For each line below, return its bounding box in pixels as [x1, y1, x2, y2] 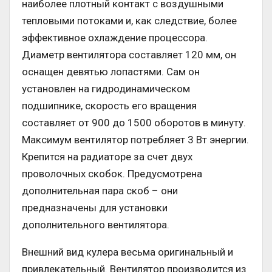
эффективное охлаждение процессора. [22, 32, 208, 44]
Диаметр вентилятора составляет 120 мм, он [22, 49, 236, 61]
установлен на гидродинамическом [22, 83, 190, 95]
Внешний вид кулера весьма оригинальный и [22, 246, 233, 259]
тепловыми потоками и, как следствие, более [22, 15, 237, 27]
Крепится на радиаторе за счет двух [22, 151, 192, 163]
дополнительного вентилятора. [22, 219, 169, 231]
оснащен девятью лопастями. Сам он [22, 66, 200, 78]
